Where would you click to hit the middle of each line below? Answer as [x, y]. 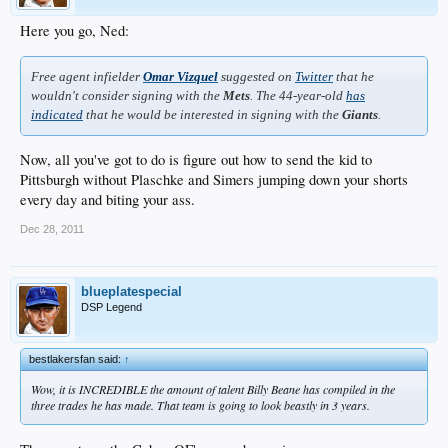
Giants [360, 114]
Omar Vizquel [180, 76]
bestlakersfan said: [76, 359]
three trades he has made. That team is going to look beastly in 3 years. [200, 405]
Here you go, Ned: [74, 30]
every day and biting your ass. [107, 200]
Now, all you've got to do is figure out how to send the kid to [196, 160]
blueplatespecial [131, 292]
